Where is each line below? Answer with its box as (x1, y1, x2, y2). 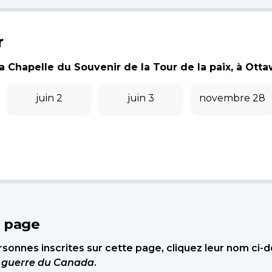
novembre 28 (199, 92, 265, 104)
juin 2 (35, 92, 63, 104)
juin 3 (127, 92, 154, 104)
